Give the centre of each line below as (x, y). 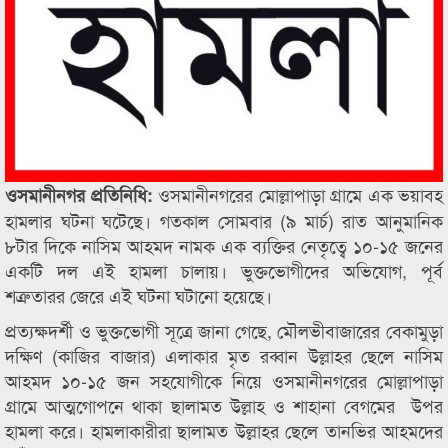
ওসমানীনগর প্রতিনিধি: (81, 195)
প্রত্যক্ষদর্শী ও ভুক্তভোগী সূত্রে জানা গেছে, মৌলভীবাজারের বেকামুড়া (224, 330)
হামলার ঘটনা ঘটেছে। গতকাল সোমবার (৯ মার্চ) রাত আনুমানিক (224, 220)
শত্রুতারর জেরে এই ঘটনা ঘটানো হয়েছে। (138, 295)
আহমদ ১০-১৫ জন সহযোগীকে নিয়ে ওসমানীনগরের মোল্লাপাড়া (224, 380)
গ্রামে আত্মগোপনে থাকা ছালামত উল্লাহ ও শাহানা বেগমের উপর (224, 405)
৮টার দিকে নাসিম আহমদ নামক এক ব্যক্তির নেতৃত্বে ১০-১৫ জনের (224, 245)
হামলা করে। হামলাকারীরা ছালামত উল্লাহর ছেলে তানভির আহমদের (224, 430)
